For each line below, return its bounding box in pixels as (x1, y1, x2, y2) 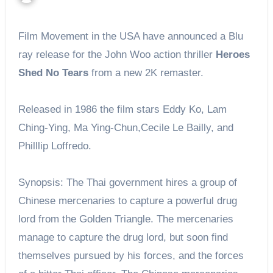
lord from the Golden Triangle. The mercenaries (18, 213, 233, 225)
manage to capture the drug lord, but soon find (18, 231, 228, 243)
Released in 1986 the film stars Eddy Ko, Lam (18, 103, 227, 115)
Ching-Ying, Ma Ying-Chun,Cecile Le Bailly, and (18, 121, 233, 133)
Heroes (215, 48, 250, 60)
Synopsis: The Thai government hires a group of (18, 176, 237, 188)
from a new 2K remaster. (91, 66, 204, 79)
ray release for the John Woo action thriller (18, 48, 216, 60)
